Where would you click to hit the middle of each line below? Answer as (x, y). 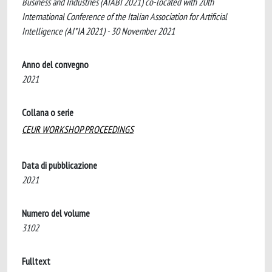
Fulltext (36, 261)
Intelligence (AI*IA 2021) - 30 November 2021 (98, 31)
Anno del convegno (55, 64)
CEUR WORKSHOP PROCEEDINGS (78, 129)
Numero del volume (56, 213)
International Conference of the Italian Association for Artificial (124, 16)
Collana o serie (48, 112)
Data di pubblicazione (59, 165)
